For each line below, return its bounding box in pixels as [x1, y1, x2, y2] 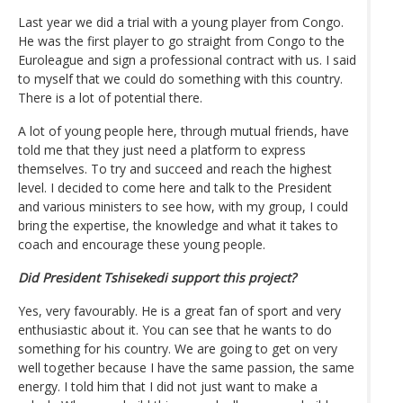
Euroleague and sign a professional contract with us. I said [18, 50, 356, 68]
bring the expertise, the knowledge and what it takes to [18, 216, 338, 234]
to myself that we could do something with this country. [18, 69, 343, 87]
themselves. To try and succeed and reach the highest [18, 159, 332, 177]
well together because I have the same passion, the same [18, 358, 354, 376]
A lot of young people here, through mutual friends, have [18, 121, 349, 139]
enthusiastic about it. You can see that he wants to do [18, 320, 332, 338]
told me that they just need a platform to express [18, 140, 306, 158]
